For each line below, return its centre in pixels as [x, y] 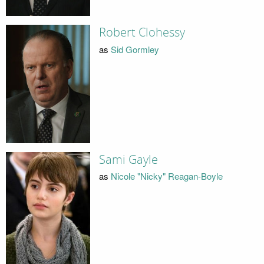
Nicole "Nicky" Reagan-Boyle [166, 176]
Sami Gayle [128, 159]
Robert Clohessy [142, 33]
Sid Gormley [135, 49]
